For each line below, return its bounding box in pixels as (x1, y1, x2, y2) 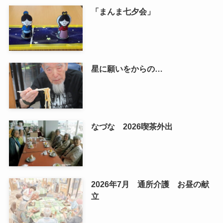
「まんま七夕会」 (91, 6, 155, 16)
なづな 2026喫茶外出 (91, 122, 173, 131)
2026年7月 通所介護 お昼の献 (91, 180, 209, 189)
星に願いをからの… (91, 64, 163, 74)
